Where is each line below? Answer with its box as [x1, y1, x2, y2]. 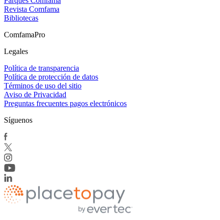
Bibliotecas [4, 13, 38, 22]
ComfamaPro [4, 30, 45, 39]
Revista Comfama [4, 4, 59, 13]
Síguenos [4, 115, 32, 124]
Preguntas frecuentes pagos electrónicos [4, 99, 127, 108]
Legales [4, 47, 28, 55]
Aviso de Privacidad [4, 90, 66, 99]
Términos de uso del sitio [4, 81, 82, 90]
